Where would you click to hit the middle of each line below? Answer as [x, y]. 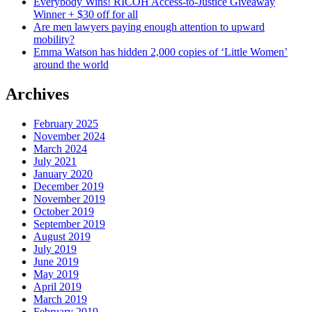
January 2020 [63, 174]
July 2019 [55, 249]
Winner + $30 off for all [86, 15]
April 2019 [57, 287]
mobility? [54, 40]
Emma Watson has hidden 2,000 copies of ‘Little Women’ [161, 52]
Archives [37, 94]
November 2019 [69, 199]
